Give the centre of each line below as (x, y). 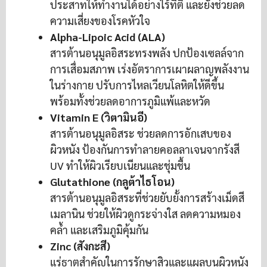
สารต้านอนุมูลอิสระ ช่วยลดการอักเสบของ (141, 133)
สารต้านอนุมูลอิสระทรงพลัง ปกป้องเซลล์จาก (147, 53)
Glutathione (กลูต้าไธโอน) (112, 182)
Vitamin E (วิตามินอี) (99, 117)
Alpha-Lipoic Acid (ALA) (108, 37)
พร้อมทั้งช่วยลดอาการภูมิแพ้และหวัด (130, 101)
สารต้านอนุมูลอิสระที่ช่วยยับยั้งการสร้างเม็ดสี (147, 198)
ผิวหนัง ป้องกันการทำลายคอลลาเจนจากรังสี (145, 150)
